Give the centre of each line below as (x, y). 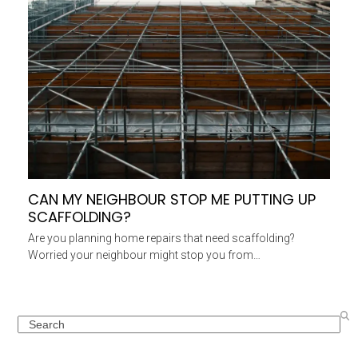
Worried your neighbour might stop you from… (144, 255)
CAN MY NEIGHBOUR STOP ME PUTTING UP (171, 200)
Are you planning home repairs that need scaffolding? (161, 239)
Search (35, 323)
